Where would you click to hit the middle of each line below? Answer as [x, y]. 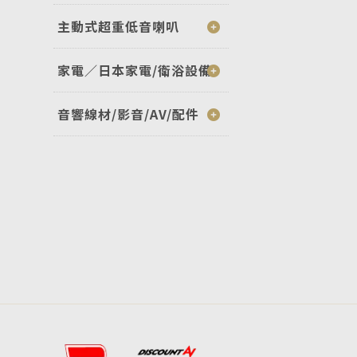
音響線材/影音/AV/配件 [129, 114]
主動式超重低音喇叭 [119, 26]
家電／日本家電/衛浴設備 [135, 70]
